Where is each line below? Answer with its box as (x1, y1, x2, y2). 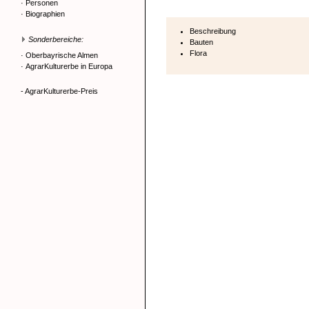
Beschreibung (190, 27, 236, 35)
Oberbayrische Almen (26, 51, 98, 59)
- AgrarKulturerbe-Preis (21, 87, 98, 95)
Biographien (26, 10, 65, 18)
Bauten (190, 38, 213, 46)
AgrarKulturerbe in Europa (26, 62, 112, 70)
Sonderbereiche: (28, 35, 83, 43)
